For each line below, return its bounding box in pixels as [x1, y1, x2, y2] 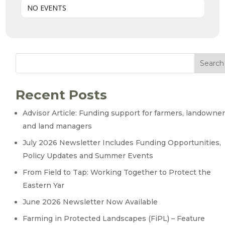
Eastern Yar [23, 181, 65, 190]
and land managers [23, 122, 92, 131]
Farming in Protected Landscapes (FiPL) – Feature [23, 214, 205, 223]
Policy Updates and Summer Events [23, 151, 154, 160]
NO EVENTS [27, 3, 67, 13]
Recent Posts [16, 87, 107, 103]
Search [200, 59, 224, 68]
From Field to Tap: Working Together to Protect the [23, 168, 211, 177]
